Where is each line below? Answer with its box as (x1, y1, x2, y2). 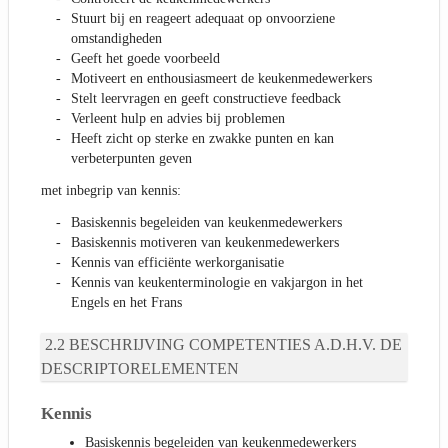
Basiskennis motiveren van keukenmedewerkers (71, 235, 339, 251)
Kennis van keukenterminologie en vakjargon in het (71, 275, 363, 291)
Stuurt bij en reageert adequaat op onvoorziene (71, 11, 335, 27)
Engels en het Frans (71, 295, 182, 311)
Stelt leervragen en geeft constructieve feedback (71, 91, 341, 107)
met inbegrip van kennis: (41, 183, 181, 199)
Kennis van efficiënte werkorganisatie (71, 255, 284, 271)
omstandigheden (71, 31, 162, 47)
